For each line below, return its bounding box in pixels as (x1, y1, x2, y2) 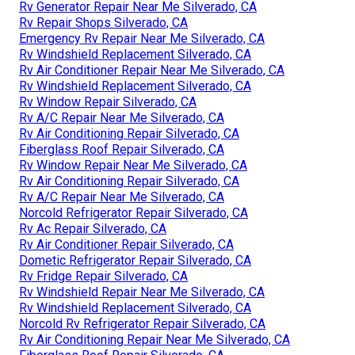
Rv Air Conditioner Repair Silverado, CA (19, 236, 234, 252)
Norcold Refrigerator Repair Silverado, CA (19, 204, 248, 220)
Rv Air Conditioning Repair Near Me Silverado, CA (19, 331, 290, 347)
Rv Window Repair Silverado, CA (19, 94, 197, 109)
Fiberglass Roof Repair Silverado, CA (19, 141, 224, 157)
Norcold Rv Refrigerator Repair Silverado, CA (19, 315, 265, 331)
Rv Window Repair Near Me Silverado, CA (19, 157, 247, 173)
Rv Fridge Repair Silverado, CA (19, 268, 188, 284)
